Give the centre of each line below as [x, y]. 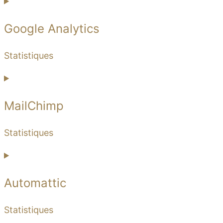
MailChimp [34, 106]
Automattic [35, 183]
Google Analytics [52, 28]
